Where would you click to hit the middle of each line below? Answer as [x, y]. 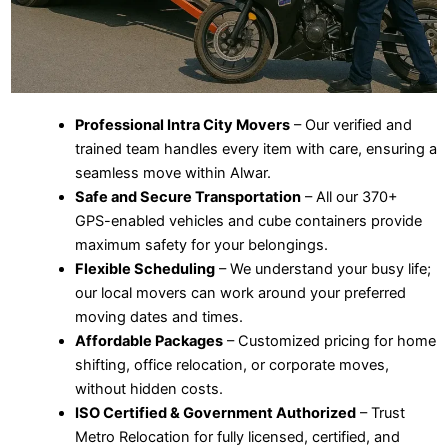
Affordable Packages [148, 341]
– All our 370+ [349, 197]
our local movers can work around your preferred [240, 293]
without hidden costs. [148, 389]
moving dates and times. [158, 317]
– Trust [380, 413]
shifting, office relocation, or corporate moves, [231, 365]
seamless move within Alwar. [172, 173]
